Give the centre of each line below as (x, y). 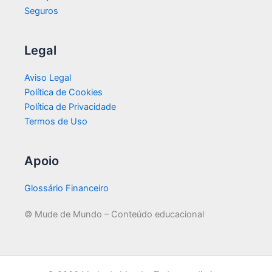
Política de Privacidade (70, 107)
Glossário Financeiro (66, 189)
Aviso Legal (48, 78)
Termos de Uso (56, 122)
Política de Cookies (63, 93)
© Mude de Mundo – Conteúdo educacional (114, 214)
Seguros (41, 11)
